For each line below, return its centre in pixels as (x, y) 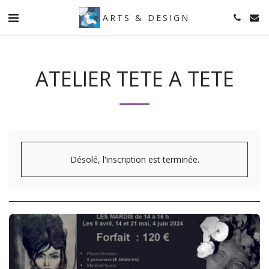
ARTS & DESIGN (146, 17)
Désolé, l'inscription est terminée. (134, 159)
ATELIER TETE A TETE (134, 78)
